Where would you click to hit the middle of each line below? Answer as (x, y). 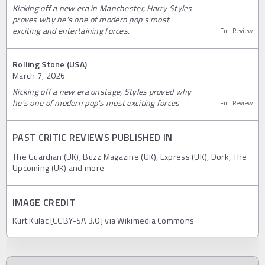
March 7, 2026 (39, 75)
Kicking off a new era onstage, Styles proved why (102, 91)
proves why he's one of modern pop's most (91, 19)
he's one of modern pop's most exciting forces (96, 102)
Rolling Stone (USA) (50, 64)
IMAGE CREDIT (44, 202)
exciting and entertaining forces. (71, 30)
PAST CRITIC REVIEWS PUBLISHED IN (93, 137)
